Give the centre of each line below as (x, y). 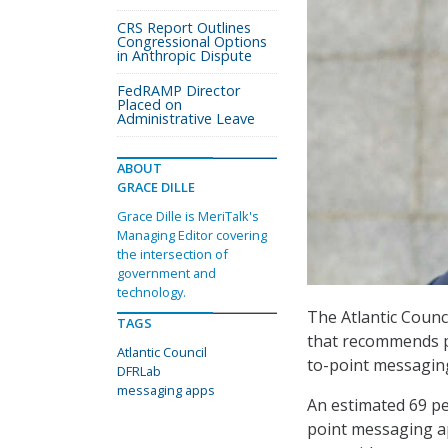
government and (166, 273)
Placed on (149, 104)
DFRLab (139, 371)
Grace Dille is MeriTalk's (188, 216)
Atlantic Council (162, 352)
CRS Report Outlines (184, 27)
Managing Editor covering (192, 235)
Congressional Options (192, 41)
